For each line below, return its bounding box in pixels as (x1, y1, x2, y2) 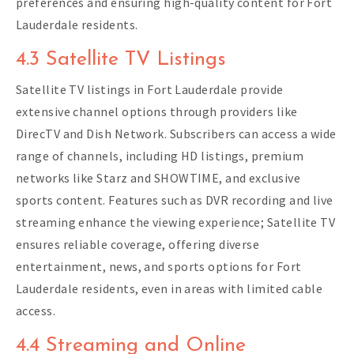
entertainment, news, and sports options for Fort (16, 258, 302, 275)
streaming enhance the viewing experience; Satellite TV (16, 214, 336, 231)
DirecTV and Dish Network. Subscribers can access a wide (16, 126, 337, 142)
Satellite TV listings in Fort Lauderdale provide (16, 81, 284, 98)
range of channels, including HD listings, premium (16, 148, 303, 164)
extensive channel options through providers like (16, 104, 298, 120)
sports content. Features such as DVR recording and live (16, 192, 333, 209)
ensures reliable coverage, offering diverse (16, 236, 260, 253)
